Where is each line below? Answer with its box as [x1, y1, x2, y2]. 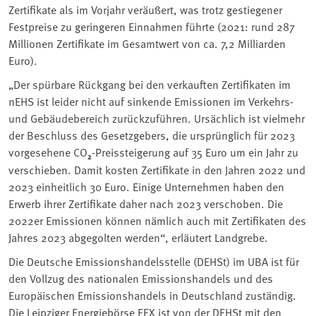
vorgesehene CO [8, 143, 87, 159]
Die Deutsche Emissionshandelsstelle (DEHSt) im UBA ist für [8, 253, 299, 269]
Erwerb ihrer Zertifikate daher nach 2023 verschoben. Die [8, 195, 283, 211]
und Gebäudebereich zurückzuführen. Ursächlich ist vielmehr [8, 109, 305, 126]
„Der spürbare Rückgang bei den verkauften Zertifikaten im [8, 75, 291, 92]
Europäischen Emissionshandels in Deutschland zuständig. [8, 286, 296, 303]
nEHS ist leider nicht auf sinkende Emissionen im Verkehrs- [8, 92, 293, 109]
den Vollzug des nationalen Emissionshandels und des [8, 269, 273, 286]
